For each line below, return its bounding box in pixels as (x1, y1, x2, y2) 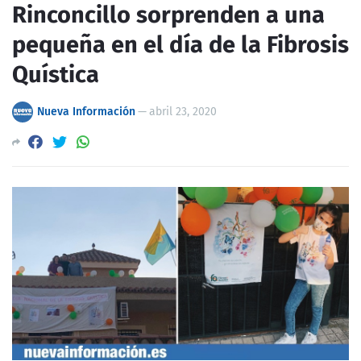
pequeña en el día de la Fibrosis (12, 30, 349, 59)
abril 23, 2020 (149, 104, 217, 118)
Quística (12, 60, 99, 89)
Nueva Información (37, 104, 135, 118)
